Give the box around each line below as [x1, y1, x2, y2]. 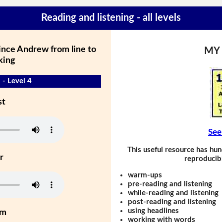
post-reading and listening [128, 198, 217, 206]
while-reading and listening [128, 189, 219, 197]
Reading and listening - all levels [41, 13, 181, 23]
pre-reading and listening [128, 180, 213, 188]
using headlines [128, 207, 179, 215]
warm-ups [128, 171, 163, 179]
